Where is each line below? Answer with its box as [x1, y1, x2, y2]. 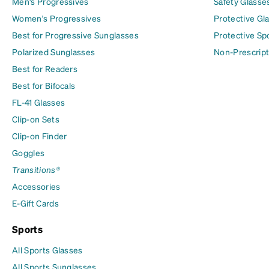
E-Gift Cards [12, 197, 59, 208]
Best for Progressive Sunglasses [12, 29, 139, 40]
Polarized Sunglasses [12, 46, 95, 57]
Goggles [12, 147, 45, 158]
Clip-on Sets [12, 113, 59, 124]
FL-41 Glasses [12, 96, 65, 107]
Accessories [12, 180, 61, 192]
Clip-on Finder [12, 130, 67, 141]
